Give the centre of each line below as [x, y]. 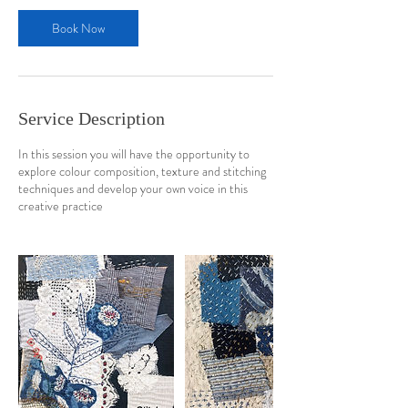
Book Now [78, 28]
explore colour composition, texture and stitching [142, 171]
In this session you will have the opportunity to [134, 154]
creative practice [61, 206]
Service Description [92, 118]
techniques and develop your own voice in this [133, 189]
